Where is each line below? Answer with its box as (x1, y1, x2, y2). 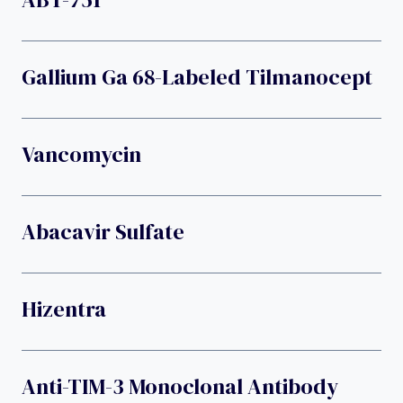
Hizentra (22, 293, 106, 324)
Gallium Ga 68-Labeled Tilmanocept (22, 61, 372, 92)
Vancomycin (22, 139, 141, 169)
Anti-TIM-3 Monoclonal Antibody (22, 371, 338, 401)
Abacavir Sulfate (22, 216, 184, 246)
